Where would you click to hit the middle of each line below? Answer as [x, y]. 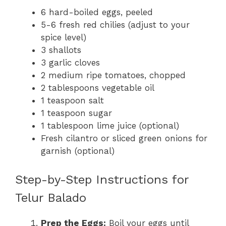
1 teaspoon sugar [76, 113]
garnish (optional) [78, 151]
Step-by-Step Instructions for [102, 179]
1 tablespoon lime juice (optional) [110, 126]
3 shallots [61, 50]
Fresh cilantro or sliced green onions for [124, 138]
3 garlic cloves [70, 63]
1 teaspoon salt [72, 101]
